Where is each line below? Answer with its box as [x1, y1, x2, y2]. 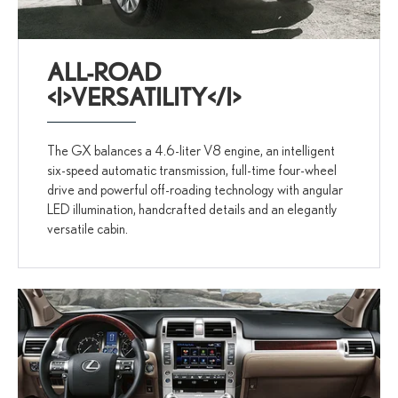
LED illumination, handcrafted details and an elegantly [47, 201, 338, 218]
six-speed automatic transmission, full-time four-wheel [47, 162, 338, 179]
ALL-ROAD [47, 57, 162, 88]
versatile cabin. [47, 220, 129, 237]
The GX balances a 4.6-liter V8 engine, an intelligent [47, 142, 336, 159]
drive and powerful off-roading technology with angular [47, 181, 344, 198]
